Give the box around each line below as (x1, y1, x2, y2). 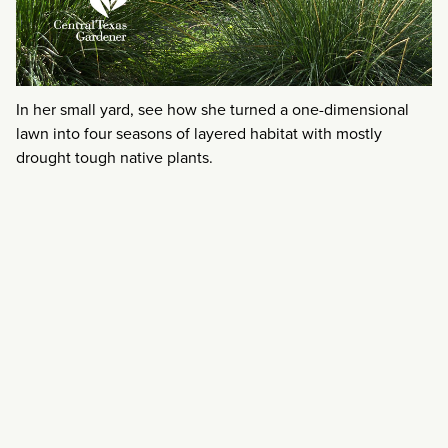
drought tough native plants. (16, 145, 213, 169)
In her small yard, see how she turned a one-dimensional (16, 97, 409, 121)
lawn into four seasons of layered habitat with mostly (16, 121, 382, 145)
